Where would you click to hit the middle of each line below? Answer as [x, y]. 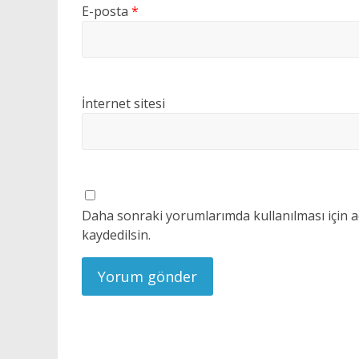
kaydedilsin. [116, 235]
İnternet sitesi [123, 103]
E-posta [107, 11]
